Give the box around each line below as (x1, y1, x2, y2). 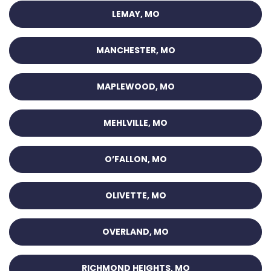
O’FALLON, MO (104, 153, 167, 166)
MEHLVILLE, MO (103, 117, 168, 129)
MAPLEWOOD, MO (96, 80, 175, 93)
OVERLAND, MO (102, 226, 169, 238)
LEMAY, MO (111, 8, 160, 21)
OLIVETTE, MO (105, 189, 166, 202)
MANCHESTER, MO (96, 44, 175, 57)
